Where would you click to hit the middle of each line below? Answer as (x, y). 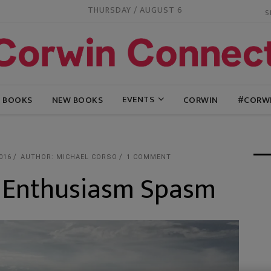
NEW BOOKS (77, 100)
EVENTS (138, 100)
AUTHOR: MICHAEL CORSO (69, 157)
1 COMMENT (149, 157)
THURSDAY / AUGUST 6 (135, 10)
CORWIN (201, 100)
